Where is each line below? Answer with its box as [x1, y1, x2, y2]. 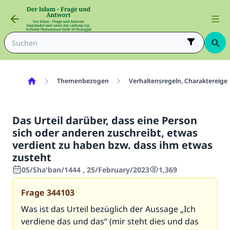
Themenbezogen [56, 76, 109, 85]
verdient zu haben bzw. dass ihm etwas [12, 138, 213, 152]
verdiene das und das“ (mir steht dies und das [21, 216, 199, 227]
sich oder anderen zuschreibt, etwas [12, 126, 198, 140]
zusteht [12, 150, 51, 164]
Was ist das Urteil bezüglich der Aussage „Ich [21, 203, 196, 215]
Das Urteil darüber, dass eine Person [12, 113, 197, 127]
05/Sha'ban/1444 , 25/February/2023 [22, 165, 149, 175]
